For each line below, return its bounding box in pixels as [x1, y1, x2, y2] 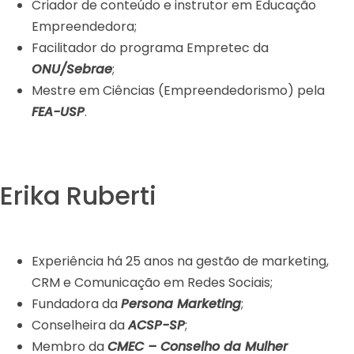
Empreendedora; [32, 17, 137, 36]
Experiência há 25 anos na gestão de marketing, [32, 251, 329, 270]
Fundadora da [32, 294, 121, 313]
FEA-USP [32, 102, 85, 121]
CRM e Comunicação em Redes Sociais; [32, 273, 273, 292]
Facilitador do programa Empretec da [32, 38, 269, 57]
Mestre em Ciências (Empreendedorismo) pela [32, 81, 325, 100]
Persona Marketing [121, 294, 241, 313]
